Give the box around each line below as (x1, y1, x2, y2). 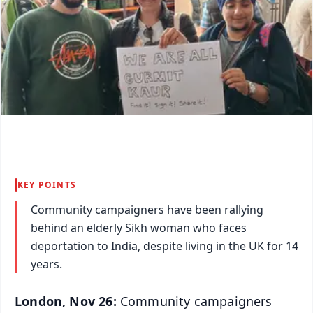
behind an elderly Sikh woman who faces (31, 219, 247, 235)
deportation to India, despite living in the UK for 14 (31, 238, 298, 254)
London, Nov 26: (15, 292, 120, 310)
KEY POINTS (17, 178, 76, 191)
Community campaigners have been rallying (31, 201, 263, 217)
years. (31, 256, 62, 272)
